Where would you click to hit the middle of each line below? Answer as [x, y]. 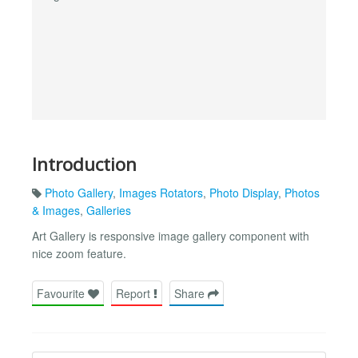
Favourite [62, 293]
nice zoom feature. [79, 254]
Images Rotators [161, 193]
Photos [302, 193]
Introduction [84, 164]
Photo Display [244, 193]
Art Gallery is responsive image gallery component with [171, 236]
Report [135, 293]
